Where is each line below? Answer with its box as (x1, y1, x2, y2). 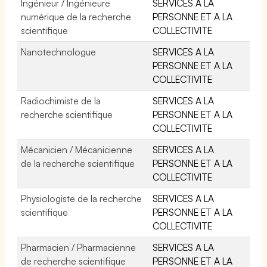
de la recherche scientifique (21, 157, 135, 169)
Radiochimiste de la (21, 94, 101, 107)
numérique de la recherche (21, 10, 132, 23)
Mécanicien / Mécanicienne (21, 143, 133, 156)
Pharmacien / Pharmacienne (21, 241, 136, 253)
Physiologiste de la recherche (21, 192, 142, 204)
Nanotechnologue (21, 45, 96, 58)
